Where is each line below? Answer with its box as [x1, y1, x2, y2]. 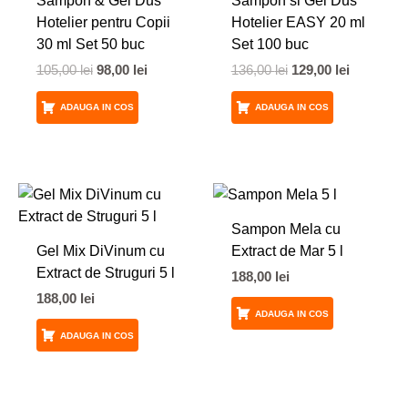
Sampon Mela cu [230, 219, 341, 237]
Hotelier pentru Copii [36, 14, 170, 31]
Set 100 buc [230, 36, 309, 53]
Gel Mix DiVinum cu [36, 241, 165, 259]
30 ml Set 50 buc [36, 36, 145, 53]
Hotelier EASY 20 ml [230, 14, 365, 31]
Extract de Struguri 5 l [36, 263, 175, 280]
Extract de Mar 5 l [230, 241, 343, 259]
